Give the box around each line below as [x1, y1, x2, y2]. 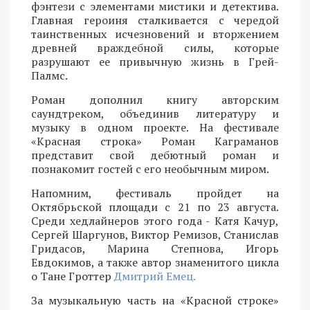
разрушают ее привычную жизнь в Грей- [31, 53, 279, 69]
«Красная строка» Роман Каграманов [31, 133, 279, 149]
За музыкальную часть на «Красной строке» [31, 292, 279, 308]
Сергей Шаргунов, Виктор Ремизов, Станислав [31, 226, 279, 242]
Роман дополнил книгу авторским [31, 91, 279, 107]
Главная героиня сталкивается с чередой [31, 12, 279, 28]
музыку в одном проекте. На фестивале [31, 119, 279, 135]
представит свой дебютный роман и [31, 147, 279, 163]
